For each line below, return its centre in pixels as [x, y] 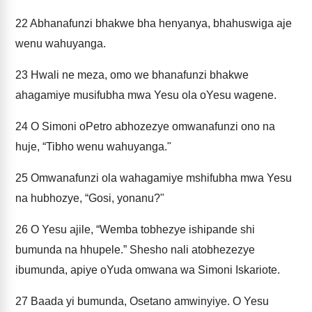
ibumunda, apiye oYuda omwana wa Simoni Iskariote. [148, 270]
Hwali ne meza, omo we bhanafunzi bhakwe [138, 75]
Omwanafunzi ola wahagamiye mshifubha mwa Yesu [160, 178]
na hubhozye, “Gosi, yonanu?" [90, 198]
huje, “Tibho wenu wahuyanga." [93, 147]
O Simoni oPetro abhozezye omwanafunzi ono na [151, 126]
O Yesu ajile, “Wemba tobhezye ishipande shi [141, 229]
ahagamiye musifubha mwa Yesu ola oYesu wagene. [146, 95]
